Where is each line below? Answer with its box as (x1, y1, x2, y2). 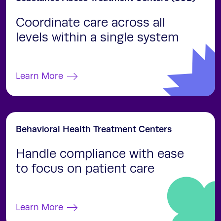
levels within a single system (16, 30, 179, 45)
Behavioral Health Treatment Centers (16, 124, 172, 135)
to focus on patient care (16, 161, 154, 177)
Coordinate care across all (16, 15, 165, 31)
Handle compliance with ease (16, 147, 184, 162)
